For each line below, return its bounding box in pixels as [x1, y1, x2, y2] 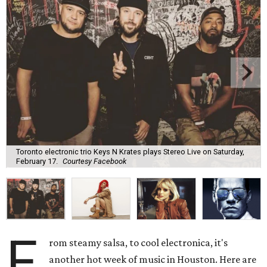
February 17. [16, 156, 58, 166]
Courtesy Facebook [63, 156, 126, 166]
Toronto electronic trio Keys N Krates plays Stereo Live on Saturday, [16, 147, 244, 156]
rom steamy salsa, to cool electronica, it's [49, 237, 228, 249]
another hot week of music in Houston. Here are [49, 253, 257, 266]
